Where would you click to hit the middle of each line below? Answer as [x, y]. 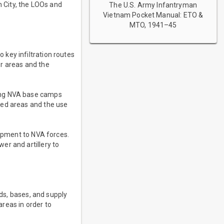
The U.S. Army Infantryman [153, 5]
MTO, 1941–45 [153, 25]
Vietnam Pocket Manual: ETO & [153, 15]
